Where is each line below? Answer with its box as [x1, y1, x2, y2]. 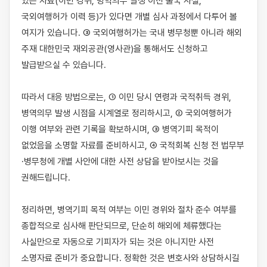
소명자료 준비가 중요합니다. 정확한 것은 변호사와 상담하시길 [21, 253, 240, 263]
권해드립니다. [21, 172, 70, 183]
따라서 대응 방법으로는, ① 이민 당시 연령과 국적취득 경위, [21, 92, 231, 103]
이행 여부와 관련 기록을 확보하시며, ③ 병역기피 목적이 [21, 124, 219, 135]
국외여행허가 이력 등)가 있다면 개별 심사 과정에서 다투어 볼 [21, 11, 237, 22]
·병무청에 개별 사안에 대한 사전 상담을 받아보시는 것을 [21, 156, 219, 167]
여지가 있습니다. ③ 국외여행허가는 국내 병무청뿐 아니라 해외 [21, 27, 242, 38]
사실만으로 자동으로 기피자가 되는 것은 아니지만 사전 [21, 237, 214, 247]
